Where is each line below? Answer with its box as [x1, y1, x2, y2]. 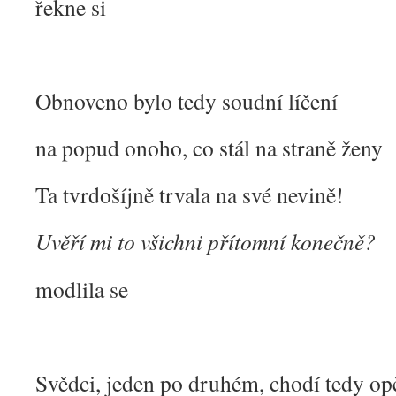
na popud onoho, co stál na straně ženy [35, 133, 383, 163]
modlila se [35, 274, 128, 304]
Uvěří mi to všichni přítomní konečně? [35, 226, 376, 256]
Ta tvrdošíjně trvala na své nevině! [35, 179, 344, 209]
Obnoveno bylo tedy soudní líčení [35, 86, 338, 116]
